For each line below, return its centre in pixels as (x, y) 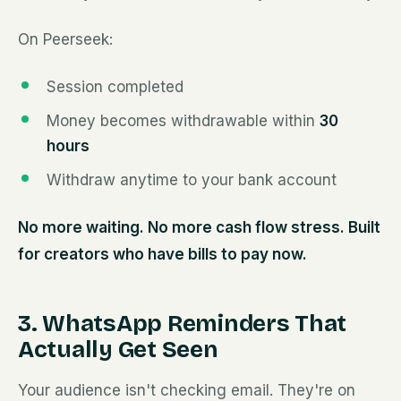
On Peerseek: (65, 39)
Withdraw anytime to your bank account (192, 180)
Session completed (115, 87)
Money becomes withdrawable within (183, 121)
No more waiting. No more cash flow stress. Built (199, 227)
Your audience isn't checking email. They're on (187, 390)
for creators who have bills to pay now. (162, 254)
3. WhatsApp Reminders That (183, 324)
